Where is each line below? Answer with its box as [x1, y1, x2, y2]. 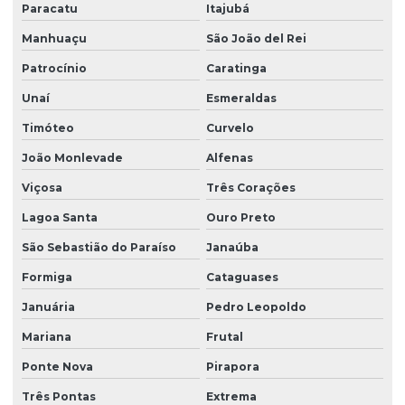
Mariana [22, 329, 71, 344]
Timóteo [22, 120, 74, 135]
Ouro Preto [205, 210, 276, 224]
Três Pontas [22, 389, 96, 403]
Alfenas [205, 150, 253, 165]
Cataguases [205, 269, 278, 284]
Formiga [22, 269, 72, 284]
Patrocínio [22, 61, 87, 75]
